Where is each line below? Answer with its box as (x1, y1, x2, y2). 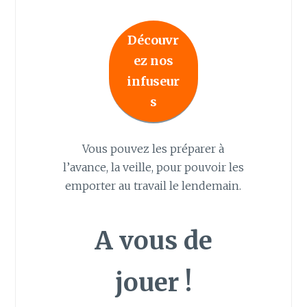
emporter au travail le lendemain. (65, 178, 242, 193)
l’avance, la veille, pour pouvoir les (62, 160, 244, 174)
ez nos (133, 52, 173, 69)
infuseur (127, 73, 180, 89)
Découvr (127, 32, 180, 48)
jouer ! (114, 267, 192, 298)
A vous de (94, 225, 212, 256)
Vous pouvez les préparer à (82, 141, 225, 156)
